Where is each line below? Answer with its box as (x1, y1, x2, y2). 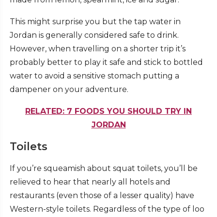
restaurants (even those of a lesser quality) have (10, 191, 194, 201)
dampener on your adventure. (10, 85, 128, 94)
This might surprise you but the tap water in (10, 17, 181, 27)
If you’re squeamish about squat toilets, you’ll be (10, 164, 198, 173)
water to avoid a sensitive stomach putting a (10, 71, 179, 81)
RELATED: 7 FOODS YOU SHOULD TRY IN (25, 107, 192, 116)
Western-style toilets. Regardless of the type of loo (10, 204, 204, 214)
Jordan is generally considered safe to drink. (10, 31, 179, 40)
